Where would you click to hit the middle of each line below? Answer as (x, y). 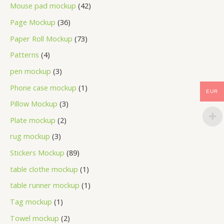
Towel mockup (34, 218)
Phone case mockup (43, 87)
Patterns (24, 55)
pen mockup (30, 71)
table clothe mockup (44, 169)
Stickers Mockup (37, 153)
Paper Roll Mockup (41, 38)
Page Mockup (33, 22)
